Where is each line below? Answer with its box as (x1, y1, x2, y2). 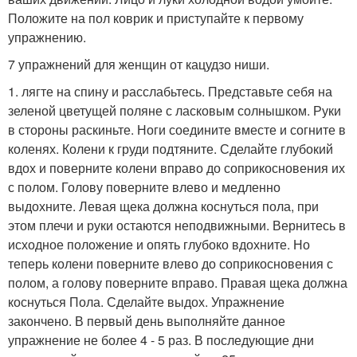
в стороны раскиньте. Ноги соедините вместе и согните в (8, 120, 346, 139)
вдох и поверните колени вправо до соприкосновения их (8, 158, 345, 177)
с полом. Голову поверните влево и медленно (8, 177, 280, 196)
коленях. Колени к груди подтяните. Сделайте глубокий (8, 139, 333, 158)
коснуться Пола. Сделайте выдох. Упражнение (8, 292, 284, 311)
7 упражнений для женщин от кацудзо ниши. (8, 54, 269, 73)
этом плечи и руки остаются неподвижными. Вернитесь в (8, 215, 346, 234)
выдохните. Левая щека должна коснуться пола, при (8, 196, 319, 215)
